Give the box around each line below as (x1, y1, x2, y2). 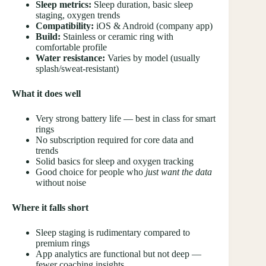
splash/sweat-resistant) (36, 63, 119, 74)
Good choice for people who (36, 166, 145, 177)
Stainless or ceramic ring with (61, 31, 173, 42)
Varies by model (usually (105, 52, 200, 63)
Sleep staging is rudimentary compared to (36, 227, 190, 237)
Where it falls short (12, 202, 88, 213)
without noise (36, 177, 86, 188)
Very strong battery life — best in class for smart (36, 113, 216, 123)
